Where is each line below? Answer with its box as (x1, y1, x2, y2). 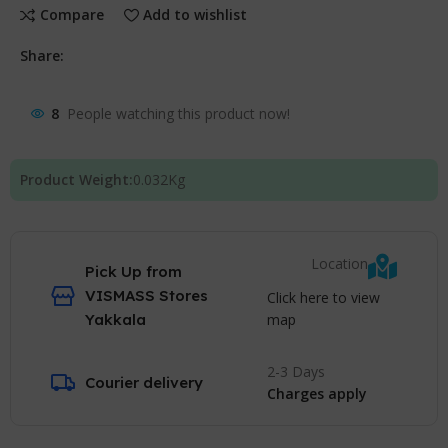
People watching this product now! (67, 104, 291, 124)
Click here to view (266, 287, 380, 307)
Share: (20, 45, 65, 65)
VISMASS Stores (85, 286, 209, 306)
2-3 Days (266, 361, 325, 381)
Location (310, 254, 368, 274)
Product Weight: (20, 169, 134, 189)
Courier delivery (85, 372, 204, 392)
